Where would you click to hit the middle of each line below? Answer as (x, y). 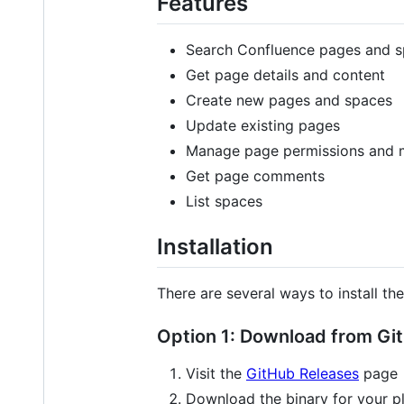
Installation (215, 246)
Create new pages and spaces (289, 100)
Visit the (216, 373)
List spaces (224, 201)
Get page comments (255, 175)
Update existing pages (263, 125)
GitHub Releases (303, 373)
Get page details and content (285, 74)
